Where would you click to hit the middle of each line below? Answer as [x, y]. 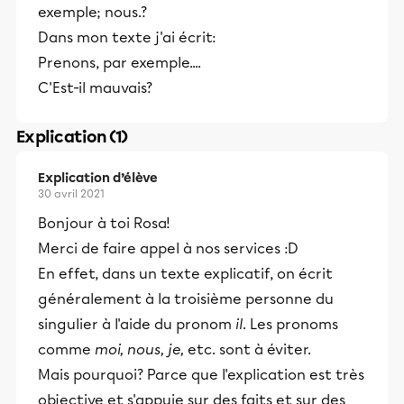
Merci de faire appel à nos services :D [168, 248]
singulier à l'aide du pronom [137, 324]
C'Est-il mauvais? [95, 88]
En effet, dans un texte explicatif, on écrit [185, 274]
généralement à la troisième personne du [186, 299]
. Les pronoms [290, 324]
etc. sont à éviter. [249, 349]
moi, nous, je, [141, 349]
